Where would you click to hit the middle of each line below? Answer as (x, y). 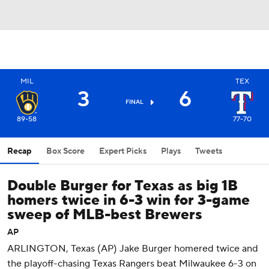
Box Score (65, 151)
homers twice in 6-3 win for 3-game (128, 200)
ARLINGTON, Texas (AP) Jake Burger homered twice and (133, 249)
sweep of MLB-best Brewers (105, 215)
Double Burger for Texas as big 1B (122, 186)
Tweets (209, 151)
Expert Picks (123, 151)
